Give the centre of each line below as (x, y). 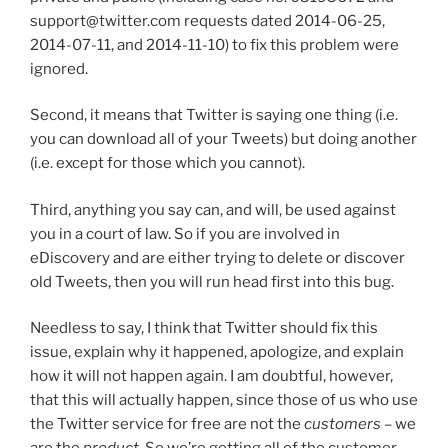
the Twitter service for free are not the (167, 424)
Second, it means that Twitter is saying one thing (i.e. (214, 115)
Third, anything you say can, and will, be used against (213, 209)
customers (342, 424)
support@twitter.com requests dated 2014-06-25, (207, 20)
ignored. (59, 68)
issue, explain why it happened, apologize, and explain (217, 352)
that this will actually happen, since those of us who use (224, 400)
